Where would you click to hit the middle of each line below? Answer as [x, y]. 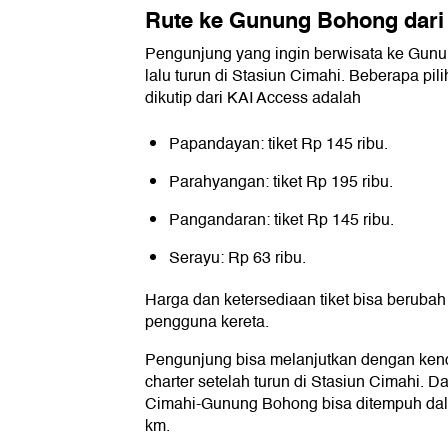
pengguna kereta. [207, 322]
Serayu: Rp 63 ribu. [237, 258]
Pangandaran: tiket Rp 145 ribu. [281, 220]
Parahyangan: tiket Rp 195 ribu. [281, 182]
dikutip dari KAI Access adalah [253, 98]
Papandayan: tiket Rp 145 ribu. [278, 144]
